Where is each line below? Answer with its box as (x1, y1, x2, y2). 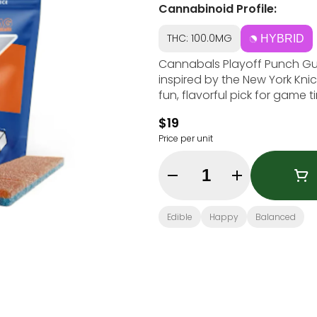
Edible (167, 211, 192, 223)
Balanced (255, 211, 296, 223)
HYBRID (260, 33, 304, 45)
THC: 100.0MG (167, 31, 232, 45)
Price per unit (158, 132, 213, 144)
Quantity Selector (185, 165, 284, 181)
